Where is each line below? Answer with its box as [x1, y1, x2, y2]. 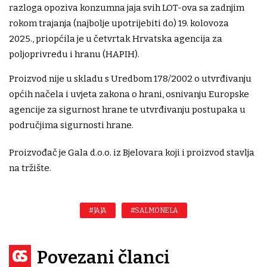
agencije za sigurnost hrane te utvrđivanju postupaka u [9, 104, 246, 116]
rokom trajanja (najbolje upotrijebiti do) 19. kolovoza [9, 18, 229, 29]
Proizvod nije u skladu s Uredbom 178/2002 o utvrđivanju [9, 73, 252, 85]
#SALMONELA [130, 206, 178, 215]
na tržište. [9, 163, 51, 174]
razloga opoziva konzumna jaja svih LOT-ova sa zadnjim [9, 2, 244, 14]
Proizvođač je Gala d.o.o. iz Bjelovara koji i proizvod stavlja [9, 147, 254, 159]
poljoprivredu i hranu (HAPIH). [9, 49, 139, 60]
